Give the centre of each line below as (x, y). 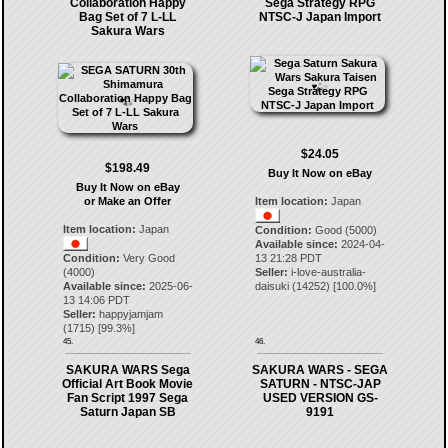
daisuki (272, 286)
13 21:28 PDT (289, 258)
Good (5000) (345, 230)
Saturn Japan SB (127, 412)
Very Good (147, 258)
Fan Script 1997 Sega (128, 398)
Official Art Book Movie (128, 384)
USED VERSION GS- (320, 398)
